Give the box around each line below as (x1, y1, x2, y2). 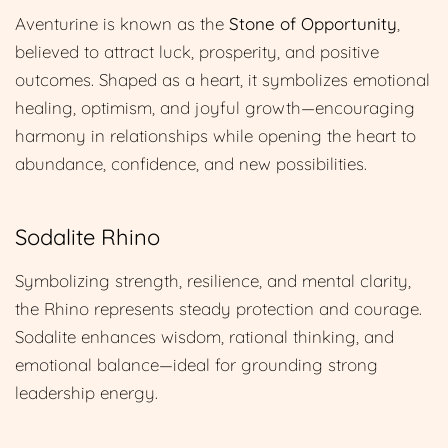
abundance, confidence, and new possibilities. (15, 152, 367, 174)
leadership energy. (15, 381, 158, 403)
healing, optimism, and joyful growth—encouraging (15, 96, 415, 118)
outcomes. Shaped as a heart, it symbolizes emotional (15, 68, 430, 90)
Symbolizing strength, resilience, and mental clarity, (15, 269, 411, 291)
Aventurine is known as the (15, 12, 229, 34)
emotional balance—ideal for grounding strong (15, 353, 378, 375)
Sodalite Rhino (15, 222, 160, 251)
